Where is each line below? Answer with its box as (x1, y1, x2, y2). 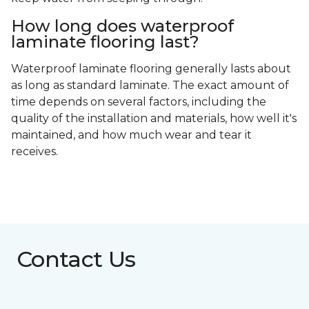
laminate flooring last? (11, 32, 199, 52)
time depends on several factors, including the (11, 95, 266, 109)
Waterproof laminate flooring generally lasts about (11, 62, 291, 76)
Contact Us (17, 246, 136, 273)
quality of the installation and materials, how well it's (11, 112, 297, 126)
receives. (11, 145, 58, 159)
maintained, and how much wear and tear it (11, 128, 252, 142)
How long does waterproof (11, 16, 234, 37)
